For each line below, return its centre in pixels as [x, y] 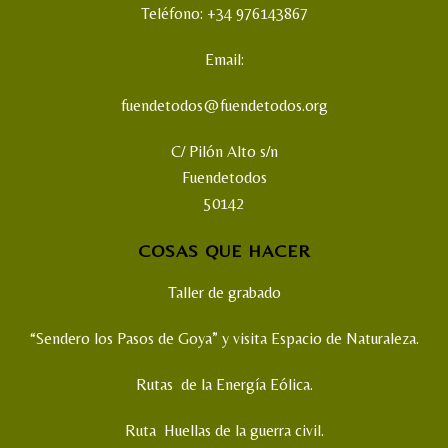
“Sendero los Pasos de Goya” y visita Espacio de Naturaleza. [224, 338]
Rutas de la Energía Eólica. [224, 384]
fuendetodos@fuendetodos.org [224, 105]
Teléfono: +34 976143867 [224, 13]
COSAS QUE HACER [224, 250]
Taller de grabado [224, 292]
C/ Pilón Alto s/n [224, 151]
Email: [224, 59]
